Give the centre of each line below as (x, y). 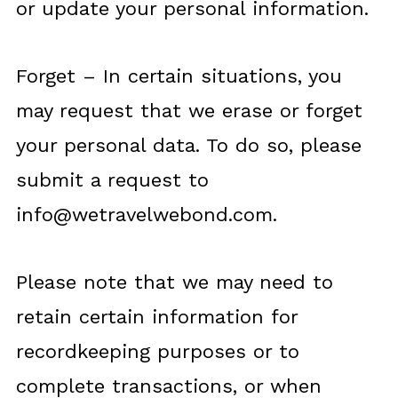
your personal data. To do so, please (188, 145)
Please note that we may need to (174, 282)
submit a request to (112, 180)
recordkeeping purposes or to (157, 351)
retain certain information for (156, 317)
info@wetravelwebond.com (144, 215)
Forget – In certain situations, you (179, 76)
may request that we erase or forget (189, 111)
